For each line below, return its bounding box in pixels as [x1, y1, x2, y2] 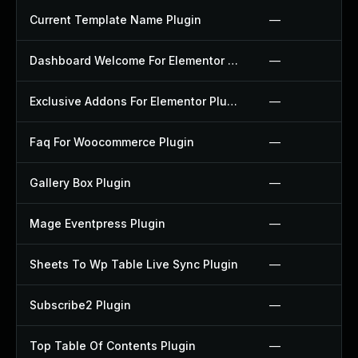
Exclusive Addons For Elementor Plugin [227, 94, 237, 108]
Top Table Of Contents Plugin [30, 339, 196, 352]
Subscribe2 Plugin [30, 298, 131, 312]
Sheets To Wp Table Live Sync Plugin [30, 257, 238, 271]
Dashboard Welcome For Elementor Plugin [228, 54, 238, 67]
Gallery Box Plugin [30, 176, 131, 189]
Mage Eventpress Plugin [30, 217, 165, 230]
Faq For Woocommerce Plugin [30, 135, 194, 149]
